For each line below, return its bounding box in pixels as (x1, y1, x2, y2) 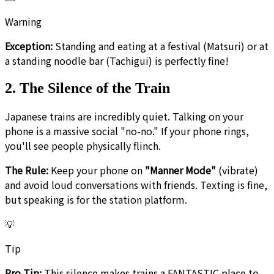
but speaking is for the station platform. (5, 192, 187, 207)
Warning (5, 14, 42, 29)
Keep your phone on (48, 163, 145, 178)
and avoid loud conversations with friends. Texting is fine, (5, 177, 267, 193)
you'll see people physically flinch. (5, 138, 161, 154)
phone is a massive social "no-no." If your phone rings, (5, 124, 249, 139)
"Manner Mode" (145, 163, 216, 178)
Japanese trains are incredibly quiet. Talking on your (5, 109, 243, 124)
